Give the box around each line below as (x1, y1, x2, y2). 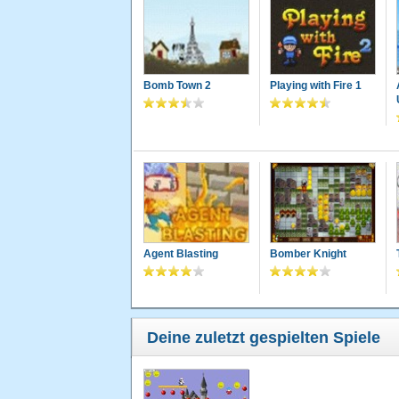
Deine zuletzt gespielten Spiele (147, 329, 380, 347)
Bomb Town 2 (143, 79, 211, 93)
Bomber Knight (269, 248, 346, 261)
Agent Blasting (143, 248, 218, 261)
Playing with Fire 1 (269, 79, 362, 93)
